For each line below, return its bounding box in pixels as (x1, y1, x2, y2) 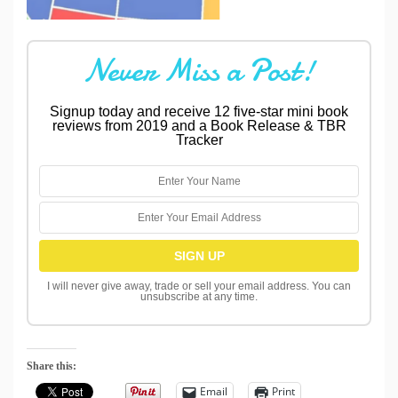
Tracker (175, 131, 223, 147)
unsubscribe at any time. (140, 290, 258, 303)
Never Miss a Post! (84, 48, 314, 92)
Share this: (27, 359, 76, 372)
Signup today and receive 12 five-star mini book (50, 103, 348, 119)
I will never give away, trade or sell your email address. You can (47, 279, 351, 292)
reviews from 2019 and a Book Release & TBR (52, 117, 346, 133)
